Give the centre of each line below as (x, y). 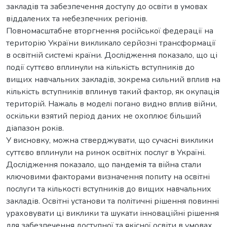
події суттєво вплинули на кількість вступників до (100, 67)
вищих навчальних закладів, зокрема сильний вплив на (113, 79)
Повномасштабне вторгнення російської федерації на (110, 31)
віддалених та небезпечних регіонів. (77, 18)
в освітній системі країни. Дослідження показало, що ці (112, 55)
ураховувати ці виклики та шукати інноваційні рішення (112, 213)
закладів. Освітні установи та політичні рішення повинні (112, 201)
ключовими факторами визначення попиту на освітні (108, 177)
